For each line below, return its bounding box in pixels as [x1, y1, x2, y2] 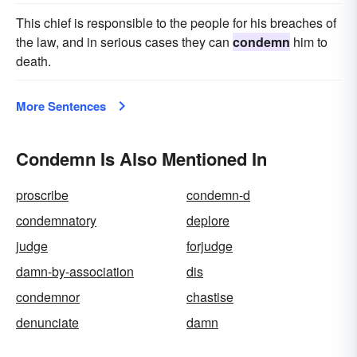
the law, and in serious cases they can [16, 33, 233, 51]
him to [290, 33, 328, 51]
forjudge [186, 237, 233, 255]
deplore [186, 211, 229, 229]
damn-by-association [16, 262, 134, 280]
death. [16, 52, 51, 70]
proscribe [16, 186, 69, 204]
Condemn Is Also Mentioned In [16, 146, 267, 171]
